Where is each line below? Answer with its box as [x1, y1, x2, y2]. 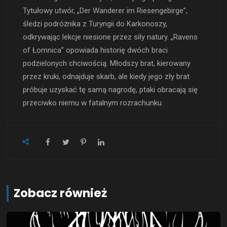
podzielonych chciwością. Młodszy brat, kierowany [23, 59, 191, 68]
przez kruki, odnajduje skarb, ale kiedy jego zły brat [23, 72, 190, 81]
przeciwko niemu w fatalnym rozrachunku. [23, 98, 164, 107]
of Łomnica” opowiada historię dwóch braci [23, 46, 168, 55]
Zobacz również [14, 185, 107, 201]
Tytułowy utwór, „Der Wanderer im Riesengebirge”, [23, 6, 188, 15]
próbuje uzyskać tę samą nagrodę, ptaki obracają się [23, 85, 198, 94]
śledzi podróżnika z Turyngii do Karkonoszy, [23, 19, 168, 28]
